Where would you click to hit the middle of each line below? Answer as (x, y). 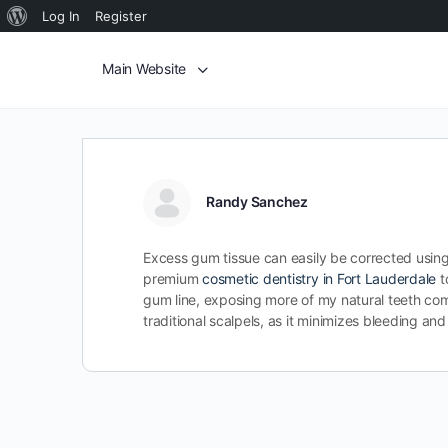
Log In (61, 16)
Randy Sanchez (257, 201)
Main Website (144, 68)
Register (121, 16)
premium (173, 278)
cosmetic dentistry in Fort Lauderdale (319, 278)
